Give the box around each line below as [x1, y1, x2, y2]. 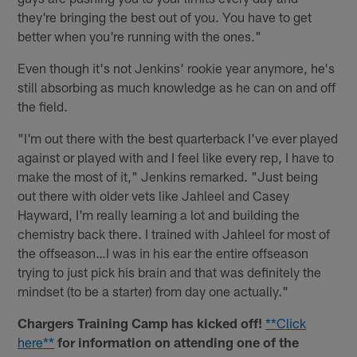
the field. [18, 98, 69, 115]
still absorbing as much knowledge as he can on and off [18, 79, 336, 96]
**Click [265, 315, 307, 331]
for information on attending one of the [57, 334, 300, 351]
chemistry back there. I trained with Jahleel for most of [18, 226, 331, 242]
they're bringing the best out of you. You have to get [18, 9, 312, 25]
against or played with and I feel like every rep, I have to [18, 149, 335, 166]
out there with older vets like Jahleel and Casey [18, 187, 290, 204]
